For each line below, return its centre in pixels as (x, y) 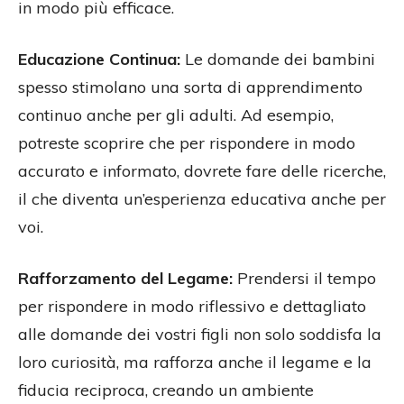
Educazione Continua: (99, 59)
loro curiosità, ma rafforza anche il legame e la (195, 362)
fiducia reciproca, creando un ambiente (166, 390)
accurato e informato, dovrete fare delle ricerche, (202, 170)
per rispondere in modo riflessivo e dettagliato (192, 306)
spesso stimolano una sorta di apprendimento (190, 87)
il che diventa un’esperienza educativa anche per (202, 198)
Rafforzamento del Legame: (125, 278)
